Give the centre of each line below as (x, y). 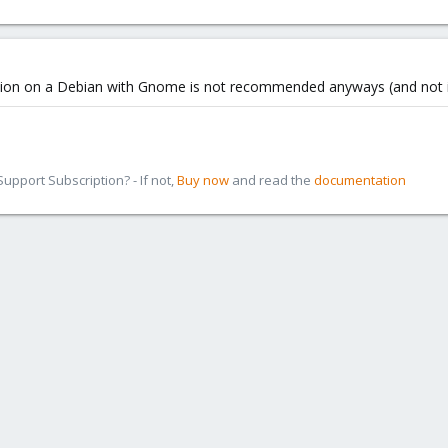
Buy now (203, 180)
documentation (360, 180)
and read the (271, 180)
